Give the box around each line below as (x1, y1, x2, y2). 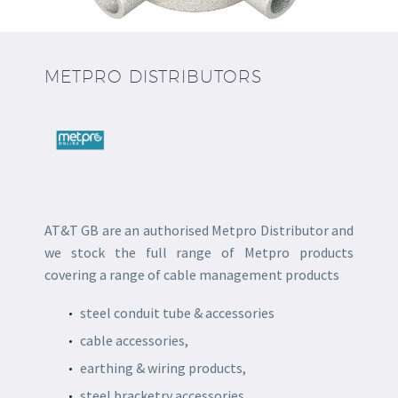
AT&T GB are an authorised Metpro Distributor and (44, 221, 354, 240)
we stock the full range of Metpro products (44, 243, 354, 262)
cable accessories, (80, 330, 188, 349)
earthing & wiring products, (80, 358, 246, 377)
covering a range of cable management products (44, 266, 339, 284)
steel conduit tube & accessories (80, 303, 275, 322)
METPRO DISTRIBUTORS (44, 67, 263, 87)
